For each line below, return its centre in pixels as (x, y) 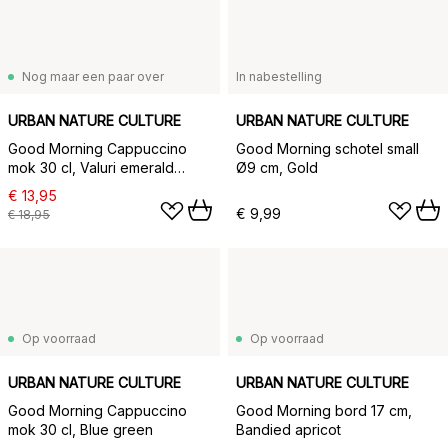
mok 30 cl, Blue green (80, 429)
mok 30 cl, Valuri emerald (91, 167)
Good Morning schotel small (327, 148)
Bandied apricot (288, 429)
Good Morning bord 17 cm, (324, 410)
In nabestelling (279, 76)
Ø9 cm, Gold (277, 167)
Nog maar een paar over (93, 76)
